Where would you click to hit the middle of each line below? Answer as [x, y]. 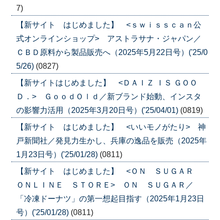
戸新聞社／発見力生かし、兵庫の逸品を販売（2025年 [111, 140]
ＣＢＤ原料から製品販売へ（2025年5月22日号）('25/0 [112, 52]
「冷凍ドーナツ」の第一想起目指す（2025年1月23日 [110, 198]
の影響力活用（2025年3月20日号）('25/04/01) [98, 110]
